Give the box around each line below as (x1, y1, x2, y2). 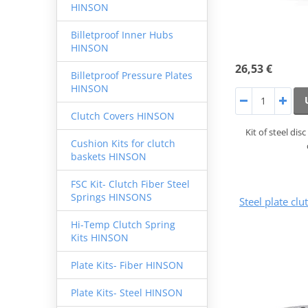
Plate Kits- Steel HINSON (70, 285, 183, 299)
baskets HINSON (70, 149, 146, 163)
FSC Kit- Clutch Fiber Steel (70, 177, 190, 190)
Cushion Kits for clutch (70, 136, 175, 150)
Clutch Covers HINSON (70, 109, 175, 122)
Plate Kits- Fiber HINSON (70, 258, 184, 272)
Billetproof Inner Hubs (70, 27, 173, 41)
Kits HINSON (70, 230, 129, 244)
